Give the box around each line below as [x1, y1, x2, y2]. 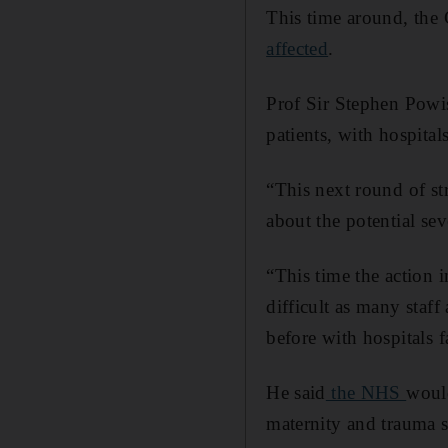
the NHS [325, 381, 407, 403]
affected [266, 37, 329, 59]
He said [266, 381, 326, 403]
